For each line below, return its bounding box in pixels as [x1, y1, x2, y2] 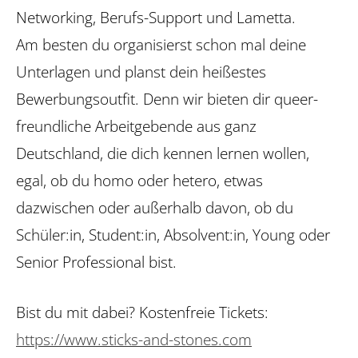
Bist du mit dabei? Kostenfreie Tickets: [16, 301, 268, 324]
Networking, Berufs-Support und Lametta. [16, 6, 296, 29]
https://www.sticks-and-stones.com [16, 328, 252, 351]
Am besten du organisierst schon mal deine [16, 34, 306, 56]
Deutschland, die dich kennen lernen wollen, [16, 142, 309, 165]
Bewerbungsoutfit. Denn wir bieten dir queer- [16, 88, 318, 110]
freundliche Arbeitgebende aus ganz [16, 115, 257, 137]
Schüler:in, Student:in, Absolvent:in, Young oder [16, 224, 330, 246]
